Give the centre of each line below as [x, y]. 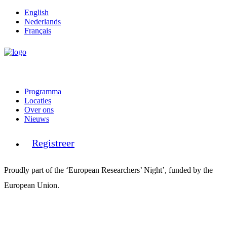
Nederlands [43, 22]
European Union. [32, 185]
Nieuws [37, 119]
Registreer [53, 143]
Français [38, 31]
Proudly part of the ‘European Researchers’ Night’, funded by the [108, 170]
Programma [43, 91]
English [36, 12]
